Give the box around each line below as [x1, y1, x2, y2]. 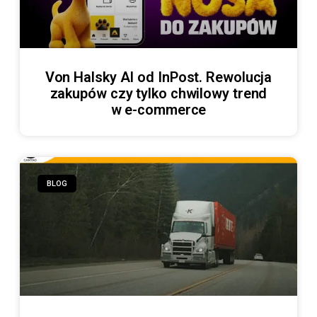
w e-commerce [110, 101, 207, 119]
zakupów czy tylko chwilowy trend [50, 85, 267, 103]
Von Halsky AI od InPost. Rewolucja [45, 69, 272, 86]
